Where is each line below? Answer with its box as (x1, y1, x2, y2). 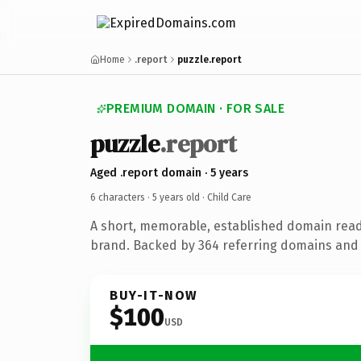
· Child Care (200, 191, 251, 203)
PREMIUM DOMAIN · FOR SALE (106, 101, 284, 116)
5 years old (152, 191, 200, 203)
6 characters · (90, 191, 152, 203)
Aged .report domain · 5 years (90, 165, 248, 180)
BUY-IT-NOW (110, 287, 198, 303)
